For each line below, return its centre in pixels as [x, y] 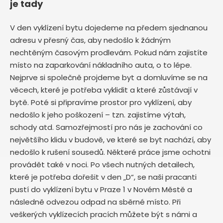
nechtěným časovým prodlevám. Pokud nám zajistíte [109, 52]
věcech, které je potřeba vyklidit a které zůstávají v [104, 90]
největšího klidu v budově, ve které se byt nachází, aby [111, 139]
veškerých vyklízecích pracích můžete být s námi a [104, 214]
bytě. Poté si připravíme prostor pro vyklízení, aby [101, 102]
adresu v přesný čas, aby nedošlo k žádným [90, 40]
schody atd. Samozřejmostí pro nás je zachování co [106, 127]
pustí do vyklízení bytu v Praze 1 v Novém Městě [99, 189]
